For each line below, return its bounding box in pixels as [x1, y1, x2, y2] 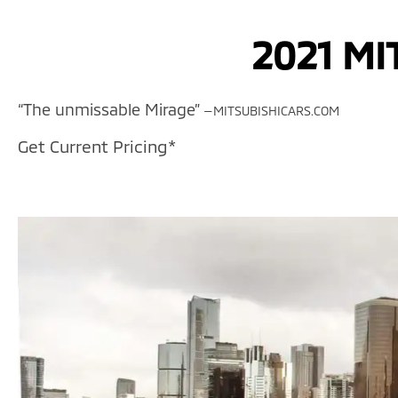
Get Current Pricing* [18, 135, 176, 156]
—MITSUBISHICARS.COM [203, 102, 339, 118]
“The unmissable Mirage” [18, 99, 203, 119]
